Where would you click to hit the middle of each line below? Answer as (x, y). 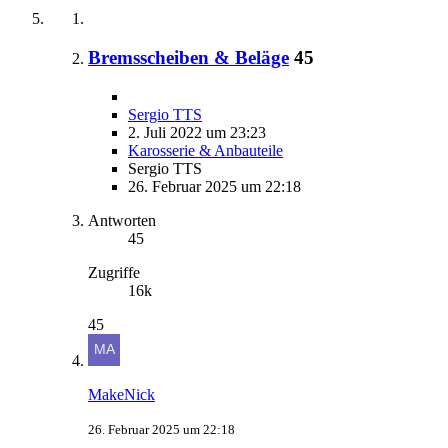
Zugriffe (114, 272)
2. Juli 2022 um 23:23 (197, 132)
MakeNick (121, 394)
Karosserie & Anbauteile (205, 150)
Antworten (122, 220)
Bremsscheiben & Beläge (188, 57)
